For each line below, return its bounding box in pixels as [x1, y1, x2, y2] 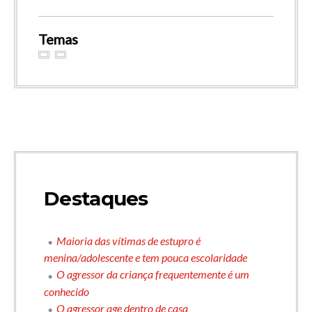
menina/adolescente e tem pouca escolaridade [44, 251, 247, 265]
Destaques [44, 186, 148, 210]
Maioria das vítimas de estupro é [56, 233, 201, 247]
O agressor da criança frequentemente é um [56, 267, 249, 281]
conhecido [44, 284, 89, 298]
